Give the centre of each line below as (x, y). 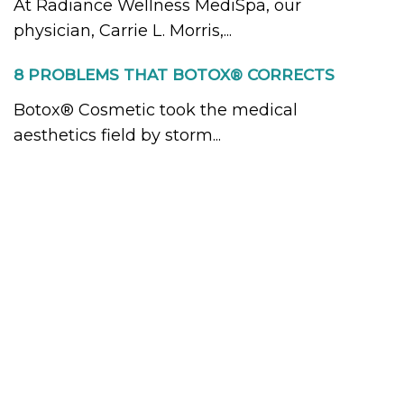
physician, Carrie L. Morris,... (123, 31)
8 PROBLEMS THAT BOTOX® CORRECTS (174, 75)
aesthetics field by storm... (117, 135)
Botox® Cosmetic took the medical (156, 110)
